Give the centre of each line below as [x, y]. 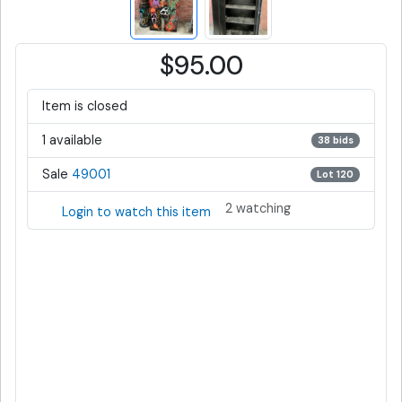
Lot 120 [335, 175]
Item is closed [85, 105]
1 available [72, 140]
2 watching [258, 208]
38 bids [335, 140]
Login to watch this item [136, 212]
